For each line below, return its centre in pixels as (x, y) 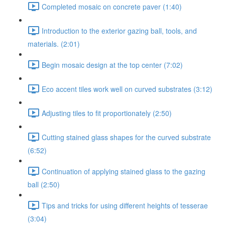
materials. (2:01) (54, 44)
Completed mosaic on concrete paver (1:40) (112, 6)
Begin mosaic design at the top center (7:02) (112, 65)
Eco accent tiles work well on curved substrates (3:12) (127, 89)
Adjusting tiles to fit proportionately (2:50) (107, 113)
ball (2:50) (44, 184)
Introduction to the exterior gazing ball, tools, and (119, 30)
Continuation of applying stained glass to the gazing (124, 171)
